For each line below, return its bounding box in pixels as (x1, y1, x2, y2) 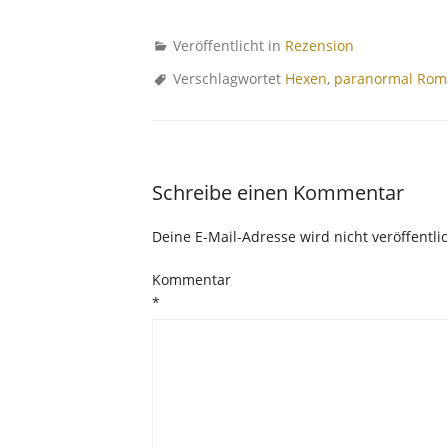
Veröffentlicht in (173, 35, 285, 55)
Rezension (285, 35, 354, 55)
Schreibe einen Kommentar (152, 178, 404, 206)
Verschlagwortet (173, 68, 285, 88)
